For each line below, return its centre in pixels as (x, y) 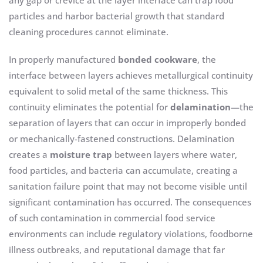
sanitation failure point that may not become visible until (128, 186)
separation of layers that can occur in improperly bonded (127, 123)
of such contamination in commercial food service (112, 218)
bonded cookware (158, 60)
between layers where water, (175, 155)
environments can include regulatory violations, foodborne (131, 234)
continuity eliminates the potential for (90, 107)
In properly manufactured (63, 60)
